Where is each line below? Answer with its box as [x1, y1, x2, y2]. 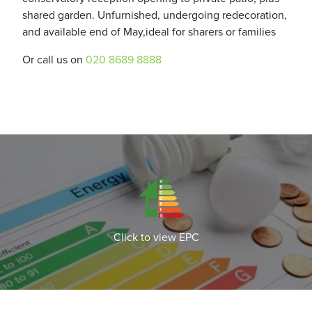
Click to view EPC [113, 229, 199, 245]
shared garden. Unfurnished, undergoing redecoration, [22, 6, 287, 22]
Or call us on [22, 51, 86, 67]
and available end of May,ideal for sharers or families [22, 23, 276, 39]
